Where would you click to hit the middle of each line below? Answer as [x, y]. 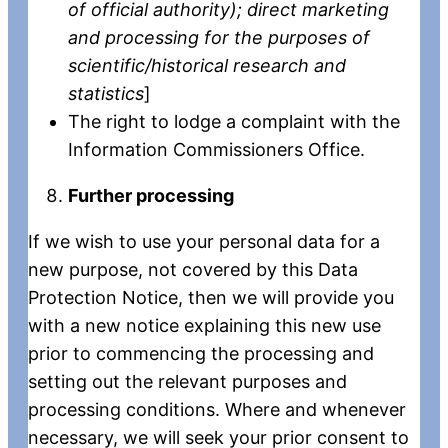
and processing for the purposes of [219, 37]
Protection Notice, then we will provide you [211, 297]
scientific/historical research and [207, 65]
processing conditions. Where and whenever [217, 409]
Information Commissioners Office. [216, 149]
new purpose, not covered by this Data [193, 269]
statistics [106, 93]
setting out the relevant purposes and [187, 381]
